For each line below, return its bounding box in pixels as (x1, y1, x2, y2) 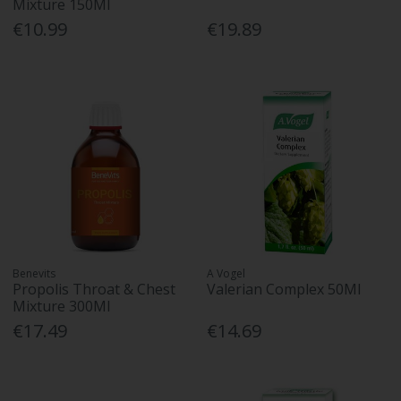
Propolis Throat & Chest (13, 278, 176, 299)
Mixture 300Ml (13, 295, 111, 316)
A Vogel (207, 265, 246, 281)
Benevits (13, 265, 56, 281)
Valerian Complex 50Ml (207, 278, 362, 299)
